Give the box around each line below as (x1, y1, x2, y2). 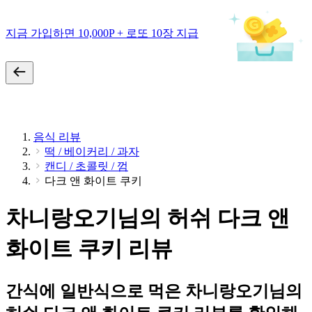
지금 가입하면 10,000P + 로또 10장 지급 (6, 26, 198, 39)
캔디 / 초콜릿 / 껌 (45, 160, 128, 172)
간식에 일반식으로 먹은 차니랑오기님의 (6, 281, 302, 300)
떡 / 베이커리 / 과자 (45, 146, 139, 157)
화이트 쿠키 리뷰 (6, 236, 173, 262)
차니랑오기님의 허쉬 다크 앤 (6, 205, 290, 231)
